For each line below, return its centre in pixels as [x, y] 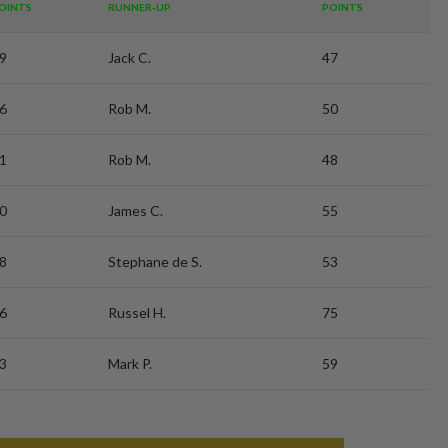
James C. [135, 210]
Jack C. [129, 57]
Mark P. [130, 363]
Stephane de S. [155, 261]
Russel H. [137, 312]
